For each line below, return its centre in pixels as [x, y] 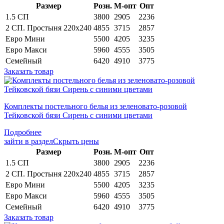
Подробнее [23, 132]
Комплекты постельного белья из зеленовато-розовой [95, 106]
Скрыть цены [76, 141]
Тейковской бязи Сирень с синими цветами [78, 115]
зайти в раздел [28, 141]
